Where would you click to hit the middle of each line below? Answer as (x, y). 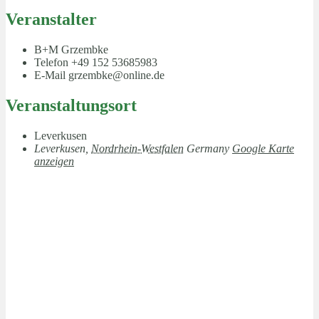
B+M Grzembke (71, 50)
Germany (208, 148)
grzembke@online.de (116, 75)
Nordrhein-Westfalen (137, 148)
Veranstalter (51, 20)
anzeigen (54, 161)
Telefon (53, 63)
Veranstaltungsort (71, 106)
